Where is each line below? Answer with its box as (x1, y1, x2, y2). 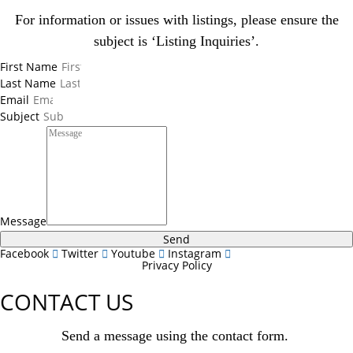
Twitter (61, 246, 98, 261)
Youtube (111, 246, 155, 261)
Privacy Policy (141, 258, 212, 273)
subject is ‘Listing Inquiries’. (94, 33, 259, 49)
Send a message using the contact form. (61, 328, 292, 344)
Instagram (168, 246, 221, 261)
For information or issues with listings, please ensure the (14, 12, 339, 28)
